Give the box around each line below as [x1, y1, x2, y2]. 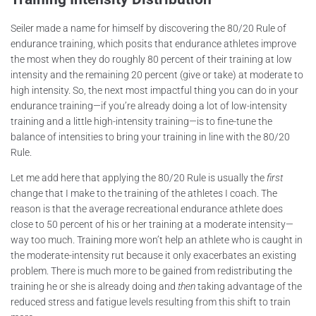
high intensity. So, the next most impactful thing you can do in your [11, 84, 298, 96]
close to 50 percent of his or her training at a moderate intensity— [11, 218, 293, 230]
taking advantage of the [195, 280, 302, 292]
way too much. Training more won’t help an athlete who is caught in [11, 233, 303, 245]
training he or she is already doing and [11, 280, 178, 292]
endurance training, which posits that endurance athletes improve [11, 37, 296, 49]
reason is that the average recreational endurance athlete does [11, 202, 283, 214]
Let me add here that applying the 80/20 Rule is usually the [11, 171, 267, 183]
